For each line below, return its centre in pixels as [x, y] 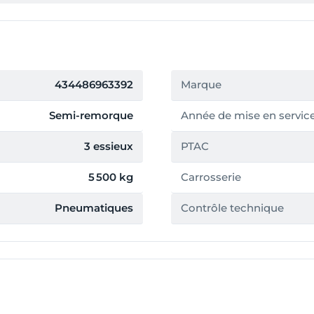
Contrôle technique [232, 209]
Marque [201, 85]
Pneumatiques [94, 209]
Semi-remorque [91, 116]
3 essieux [109, 147]
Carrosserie [211, 178]
